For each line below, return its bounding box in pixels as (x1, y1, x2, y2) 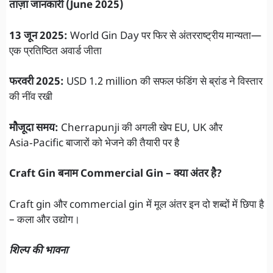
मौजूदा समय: (9, 121, 58, 135)
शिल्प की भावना (9, 244, 68, 258)
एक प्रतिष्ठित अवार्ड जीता (9, 44, 102, 58)
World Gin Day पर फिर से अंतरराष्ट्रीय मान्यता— (68, 29, 261, 43)
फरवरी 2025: (9, 76, 64, 90)
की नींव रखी (9, 91, 52, 105)
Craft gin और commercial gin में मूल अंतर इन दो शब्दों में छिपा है (9, 198, 264, 212)
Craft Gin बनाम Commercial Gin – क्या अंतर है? (9, 168, 222, 182)
